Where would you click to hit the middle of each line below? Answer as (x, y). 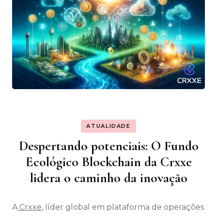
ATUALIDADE (108, 126)
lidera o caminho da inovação (108, 178)
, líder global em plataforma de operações (123, 207)
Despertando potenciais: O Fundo (108, 146)
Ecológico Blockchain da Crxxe (108, 162)
